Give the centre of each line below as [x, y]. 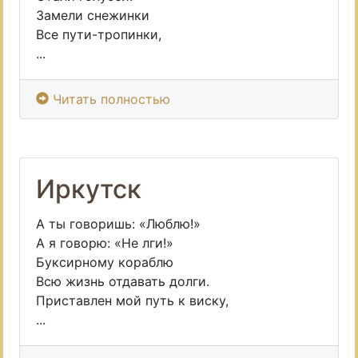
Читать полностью [111, 99]
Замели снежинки [93, 15]
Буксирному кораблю [105, 262]
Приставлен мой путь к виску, [132, 300]
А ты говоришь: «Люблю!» [118, 224]
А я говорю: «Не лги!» [105, 243]
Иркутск [89, 189]
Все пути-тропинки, [99, 34]
